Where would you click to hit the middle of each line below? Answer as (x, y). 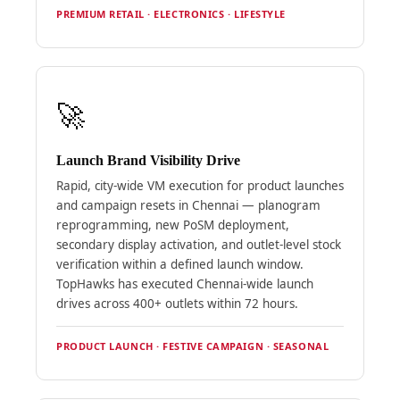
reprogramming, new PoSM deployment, (172, 225)
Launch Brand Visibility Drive (148, 160)
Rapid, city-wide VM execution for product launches (200, 185)
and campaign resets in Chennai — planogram (188, 205)
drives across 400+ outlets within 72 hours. (177, 303)
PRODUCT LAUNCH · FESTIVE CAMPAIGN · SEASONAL (192, 346)
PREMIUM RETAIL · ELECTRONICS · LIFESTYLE (171, 13)
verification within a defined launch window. (179, 264)
